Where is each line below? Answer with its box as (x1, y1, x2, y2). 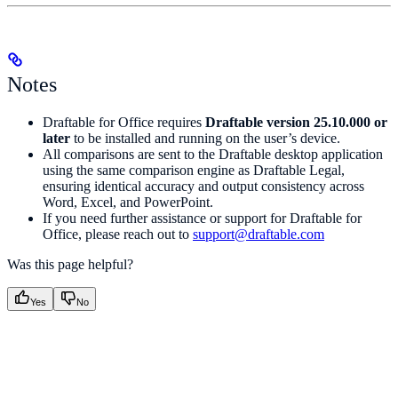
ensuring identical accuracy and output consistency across (43, 178, 364, 194)
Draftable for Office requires (43, 114, 205, 130)
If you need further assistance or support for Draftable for (43, 210, 362, 226)
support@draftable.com (193, 226, 324, 242)
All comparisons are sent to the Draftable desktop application (43, 146, 383, 162)
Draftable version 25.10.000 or (205, 114, 387, 130)
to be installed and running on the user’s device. (70, 130, 340, 146)
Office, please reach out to (43, 226, 193, 242)
